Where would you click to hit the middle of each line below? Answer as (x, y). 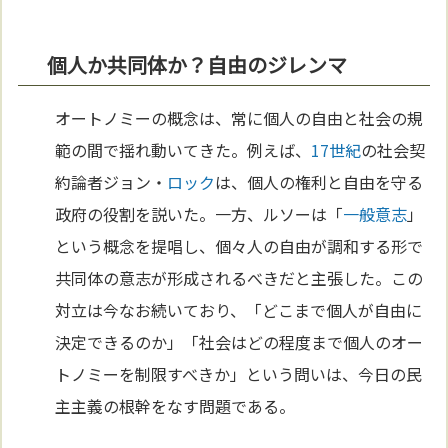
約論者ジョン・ (111, 182)
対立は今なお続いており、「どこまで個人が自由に (239, 310)
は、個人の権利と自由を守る (319, 182)
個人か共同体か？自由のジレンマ (197, 65)
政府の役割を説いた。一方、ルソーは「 (199, 214)
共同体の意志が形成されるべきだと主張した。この (239, 278)
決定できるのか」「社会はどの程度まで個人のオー (239, 342)
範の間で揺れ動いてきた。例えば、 (183, 150)
